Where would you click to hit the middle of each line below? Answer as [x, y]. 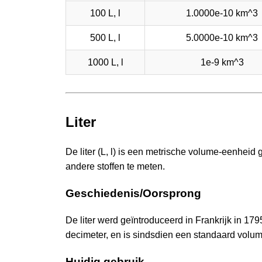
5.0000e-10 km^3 [222, 37]
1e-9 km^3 [222, 62]
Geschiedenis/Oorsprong [133, 194]
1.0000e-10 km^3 [222, 13]
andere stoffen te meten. [115, 167]
